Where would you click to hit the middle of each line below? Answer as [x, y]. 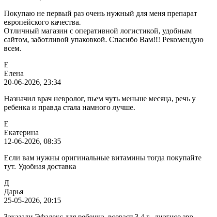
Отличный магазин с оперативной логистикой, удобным [98, 31]
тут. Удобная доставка [40, 166]
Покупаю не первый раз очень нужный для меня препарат [101, 13]
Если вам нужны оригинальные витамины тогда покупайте [103, 157]
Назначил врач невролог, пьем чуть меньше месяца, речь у [100, 98]
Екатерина [21, 132]
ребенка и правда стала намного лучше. [70, 107]
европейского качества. [42, 22]
